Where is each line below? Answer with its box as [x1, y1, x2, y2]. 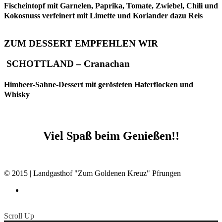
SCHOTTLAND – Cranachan [4, 58, 130, 69]
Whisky [4, 90, 30, 99]
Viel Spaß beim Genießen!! [43, 129, 179, 142]
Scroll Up [4, 212, 34, 221]
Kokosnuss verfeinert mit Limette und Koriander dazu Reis [4, 11, 203, 20]
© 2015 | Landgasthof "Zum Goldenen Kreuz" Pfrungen [4, 169, 181, 178]
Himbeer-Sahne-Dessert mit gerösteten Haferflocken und [4, 80, 193, 89]
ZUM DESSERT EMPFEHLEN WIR [4, 38, 158, 49]
